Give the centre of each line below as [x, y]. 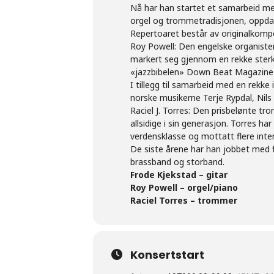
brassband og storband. [177, 162]
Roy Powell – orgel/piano [184, 187]
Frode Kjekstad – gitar [179, 175]
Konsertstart [167, 255]
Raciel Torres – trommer [184, 200]
